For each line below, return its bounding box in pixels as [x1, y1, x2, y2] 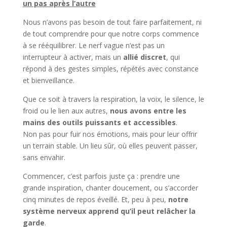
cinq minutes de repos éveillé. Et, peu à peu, [22, 194, 168, 204]
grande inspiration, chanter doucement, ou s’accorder [22, 182, 198, 193]
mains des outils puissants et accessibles [22, 117, 176, 127]
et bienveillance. [22, 75, 74, 85]
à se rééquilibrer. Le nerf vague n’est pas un [22, 40, 165, 50]
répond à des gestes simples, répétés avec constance [22, 63, 199, 73]
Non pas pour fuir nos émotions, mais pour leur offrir [22, 129, 197, 139]
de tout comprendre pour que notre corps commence [22, 28, 199, 39]
